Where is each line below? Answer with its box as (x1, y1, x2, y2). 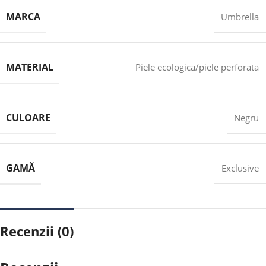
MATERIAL (6, 60, 53, 74)
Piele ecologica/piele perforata (135, 61, 259, 73)
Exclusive (221, 161, 259, 174)
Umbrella (221, 10, 259, 23)
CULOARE (6, 110, 50, 124)
